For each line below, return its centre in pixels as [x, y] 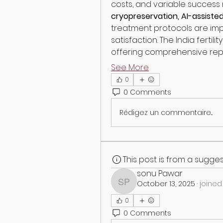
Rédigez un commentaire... [166, 112]
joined [211, 184]
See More [130, 67]
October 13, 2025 [166, 184]
